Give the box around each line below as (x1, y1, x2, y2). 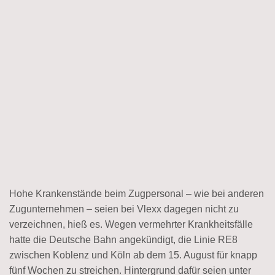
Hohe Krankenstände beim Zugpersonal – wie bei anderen (9, 188, 264, 199)
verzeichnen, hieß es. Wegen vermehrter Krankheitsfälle (9, 219, 253, 230)
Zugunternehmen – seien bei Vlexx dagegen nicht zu (9, 203, 239, 214)
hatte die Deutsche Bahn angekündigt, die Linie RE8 (9, 234, 238, 245)
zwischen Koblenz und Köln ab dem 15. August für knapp (9, 249, 257, 260)
